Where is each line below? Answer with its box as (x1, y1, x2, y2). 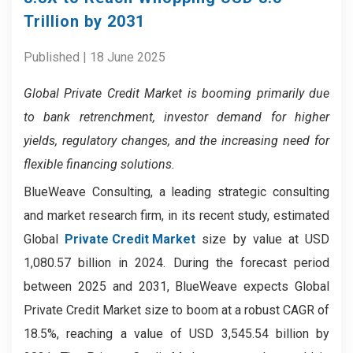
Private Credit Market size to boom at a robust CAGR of (24, 303, 329, 318)
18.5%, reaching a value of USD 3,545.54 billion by (24, 326, 329, 341)
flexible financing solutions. (24, 157, 175, 172)
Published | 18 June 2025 (24, 50, 165, 65)
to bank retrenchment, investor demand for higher (24, 110, 329, 124)
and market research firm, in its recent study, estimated (24, 208, 329, 223)
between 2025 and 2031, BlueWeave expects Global (24, 279, 329, 294)
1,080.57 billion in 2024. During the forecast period (24, 255, 329, 270)
